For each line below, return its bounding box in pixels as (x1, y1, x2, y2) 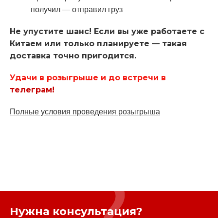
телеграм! (10, 85, 54, 94)
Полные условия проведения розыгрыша (10, 107, 160, 116)
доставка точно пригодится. (10, 51, 136, 60)
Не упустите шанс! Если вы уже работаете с (10, 26, 204, 36)
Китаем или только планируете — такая (10, 38, 187, 48)
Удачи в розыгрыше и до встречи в (10, 73, 166, 82)
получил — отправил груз (30, 5, 123, 14)
